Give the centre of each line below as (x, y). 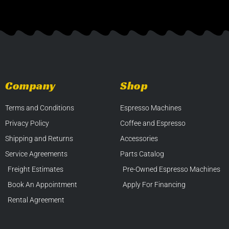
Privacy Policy (27, 123)
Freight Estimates (36, 169)
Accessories (139, 139)
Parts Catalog (142, 154)
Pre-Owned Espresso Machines (171, 169)
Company (30, 86)
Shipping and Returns (39, 139)
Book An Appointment (42, 185)
